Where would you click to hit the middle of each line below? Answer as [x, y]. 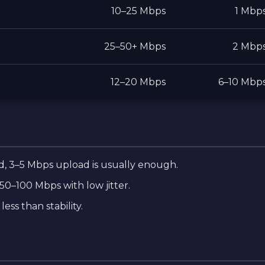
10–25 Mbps [138, 11]
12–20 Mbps [138, 82]
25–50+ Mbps [135, 46]
